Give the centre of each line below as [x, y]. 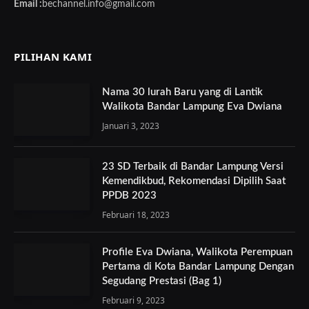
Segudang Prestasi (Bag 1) [162, 281]
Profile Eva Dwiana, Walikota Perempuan [197, 252]
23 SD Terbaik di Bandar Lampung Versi [193, 167]
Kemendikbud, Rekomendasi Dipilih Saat [194, 181]
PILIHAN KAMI [53, 57]
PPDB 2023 [129, 196]
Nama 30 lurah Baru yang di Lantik [182, 92]
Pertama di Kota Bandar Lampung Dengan [198, 267]
